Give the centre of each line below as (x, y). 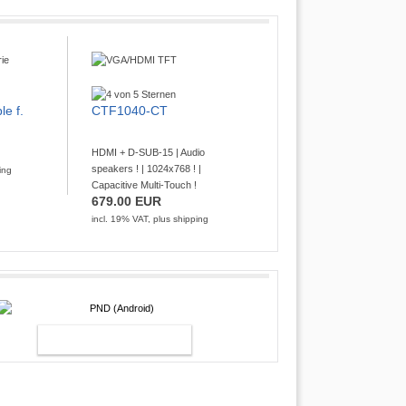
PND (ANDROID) (95, 339)
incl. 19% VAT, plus (133, 219)
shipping (191, 219)
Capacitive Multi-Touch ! (145, 185)
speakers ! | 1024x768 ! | (147, 169)
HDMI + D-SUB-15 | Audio (149, 153)
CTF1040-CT (130, 111)
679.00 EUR (127, 202)
